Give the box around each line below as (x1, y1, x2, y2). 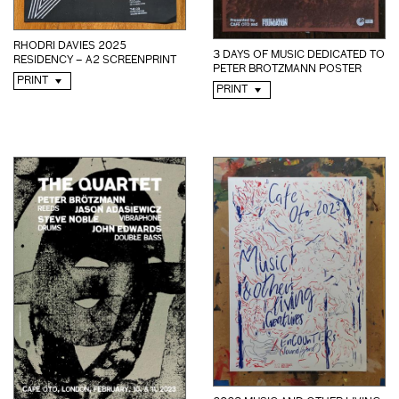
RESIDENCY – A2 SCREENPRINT (13, 54, 176, 66)
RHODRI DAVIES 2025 (13, 40, 126, 52)
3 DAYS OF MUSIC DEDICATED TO (213, 49, 385, 61)
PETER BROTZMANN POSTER (213, 63, 362, 75)
